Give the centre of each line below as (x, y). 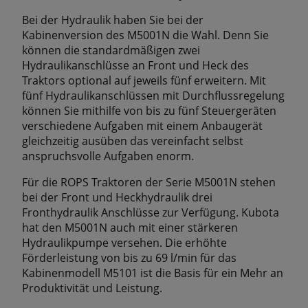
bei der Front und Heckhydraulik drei (117, 197)
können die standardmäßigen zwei (111, 50)
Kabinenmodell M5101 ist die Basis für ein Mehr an (153, 273)
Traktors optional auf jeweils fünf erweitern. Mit (144, 80)
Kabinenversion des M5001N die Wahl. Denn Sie (145, 35)
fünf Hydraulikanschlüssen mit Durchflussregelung (153, 95)
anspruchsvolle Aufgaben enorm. (108, 156)
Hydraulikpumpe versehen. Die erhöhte (124, 242)
